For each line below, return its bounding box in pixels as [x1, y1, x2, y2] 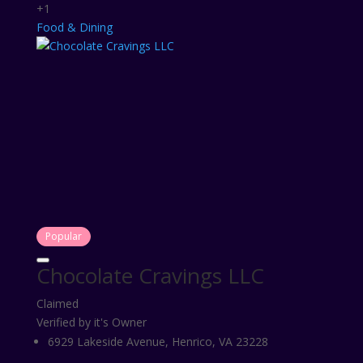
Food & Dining [36, 19, 113, 35]
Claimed [36, 296, 79, 311]
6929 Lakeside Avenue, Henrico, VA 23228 [47, 334, 268, 349]
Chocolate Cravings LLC [36, 261, 264, 290]
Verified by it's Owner [36, 314, 147, 330]
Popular [45, 229, 82, 243]
